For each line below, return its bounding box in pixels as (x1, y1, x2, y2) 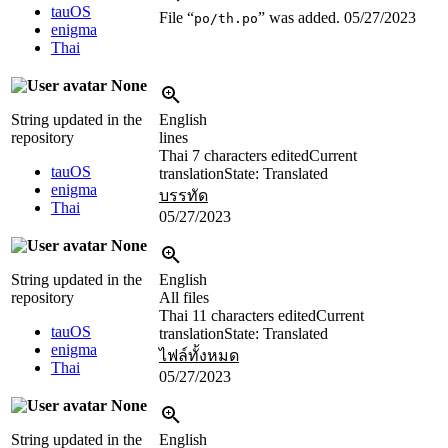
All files (159, 289, 209, 307)
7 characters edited (192, 147, 309, 165)
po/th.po (194, 11, 258, 27)
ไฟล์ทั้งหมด (159, 347, 239, 365)
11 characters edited (192, 307, 316, 325)
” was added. (258, 9, 344, 27)
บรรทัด (159, 187, 208, 205)
